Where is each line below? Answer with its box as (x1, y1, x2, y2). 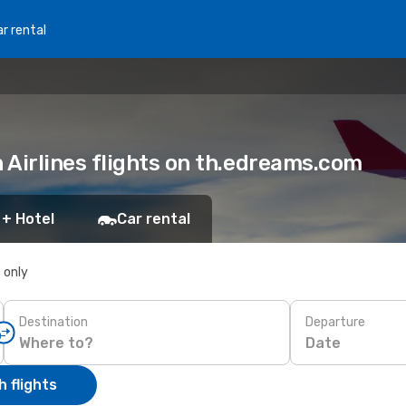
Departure (305, 314, 365, 330)
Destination (19, 314, 88, 330)
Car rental (117, 210, 190, 227)
